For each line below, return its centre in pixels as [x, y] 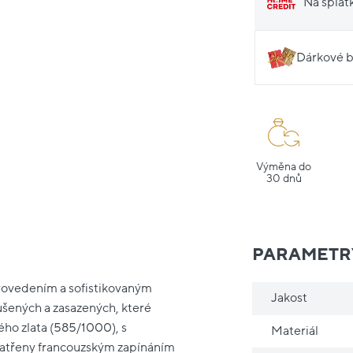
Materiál [295, 331]
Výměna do [284, 166]
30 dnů [284, 178]
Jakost [290, 297]
